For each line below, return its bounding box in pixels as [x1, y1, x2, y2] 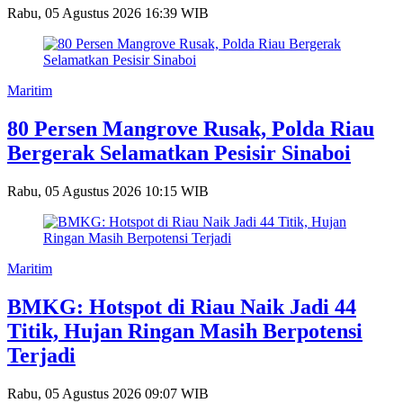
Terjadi [7, 343, 76, 367]
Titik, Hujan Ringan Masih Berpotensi [7, 318, 363, 343]
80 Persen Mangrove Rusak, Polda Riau [7, 116, 374, 140]
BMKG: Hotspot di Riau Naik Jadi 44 [7, 294, 356, 318]
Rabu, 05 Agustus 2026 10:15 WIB [7, 183, 209, 199]
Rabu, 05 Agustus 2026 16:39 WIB [7, 5, 209, 22]
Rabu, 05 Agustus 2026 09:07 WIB [7, 385, 209, 401]
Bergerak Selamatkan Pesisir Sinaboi [7, 140, 351, 165]
